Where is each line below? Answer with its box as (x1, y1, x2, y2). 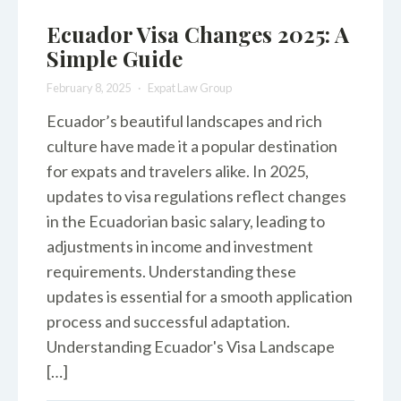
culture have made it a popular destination (47, 136, 337, 157)
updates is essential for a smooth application (47, 286, 353, 307)
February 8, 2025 (47, 81, 132, 96)
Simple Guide (47, 43, 183, 73)
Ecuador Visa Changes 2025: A (47, 19, 349, 48)
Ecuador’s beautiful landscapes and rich (47, 111, 322, 132)
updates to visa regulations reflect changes (47, 186, 346, 207)
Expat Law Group (147, 81, 232, 96)
